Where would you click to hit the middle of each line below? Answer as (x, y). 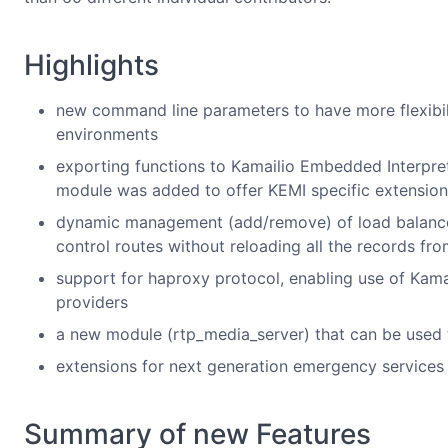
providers (92, 302)
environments (107, 134)
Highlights (91, 65)
